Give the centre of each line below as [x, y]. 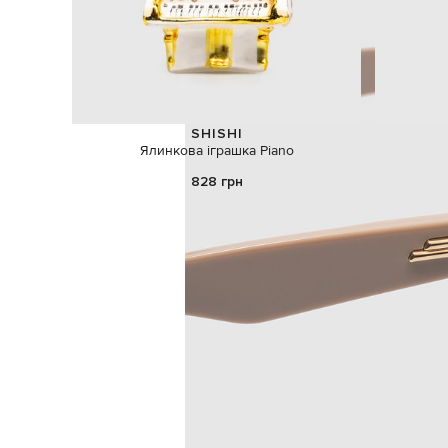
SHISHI [216, 134]
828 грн [216, 182]
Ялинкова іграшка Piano [216, 150]
